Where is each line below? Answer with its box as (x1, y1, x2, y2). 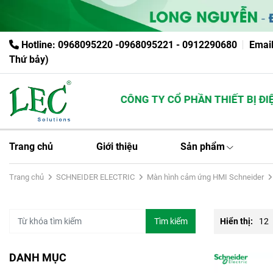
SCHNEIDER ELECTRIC (56, 172, 135, 182)
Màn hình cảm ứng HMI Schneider (147, 172, 264, 182)
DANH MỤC (9, 252, 66, 264)
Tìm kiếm (154, 216, 188, 226)
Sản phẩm (180, 141, 225, 153)
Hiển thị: (220, 216, 255, 227)
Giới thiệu (96, 141, 138, 153)
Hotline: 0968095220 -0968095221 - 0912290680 (19, 39, 237, 51)
